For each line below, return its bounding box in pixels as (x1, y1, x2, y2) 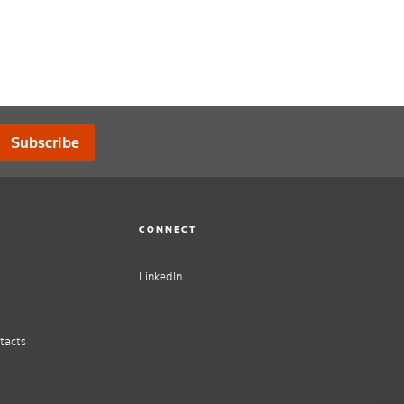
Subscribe (11, 132, 79, 152)
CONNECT (139, 222, 197, 235)
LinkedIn (139, 269, 182, 285)
